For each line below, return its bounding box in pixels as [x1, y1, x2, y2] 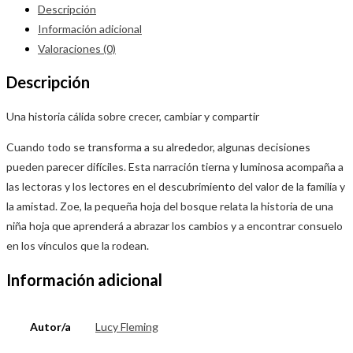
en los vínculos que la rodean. [6, 239, 149, 253]
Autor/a [30, 320, 71, 334]
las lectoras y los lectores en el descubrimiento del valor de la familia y [6, 180, 345, 194]
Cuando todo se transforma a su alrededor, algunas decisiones [6, 140, 310, 154]
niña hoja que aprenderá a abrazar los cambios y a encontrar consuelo [6, 219, 343, 233]
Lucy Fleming [95, 320, 158, 334]
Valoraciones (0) [38, 41, 116, 55]
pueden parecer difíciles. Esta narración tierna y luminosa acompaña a [6, 160, 344, 174]
